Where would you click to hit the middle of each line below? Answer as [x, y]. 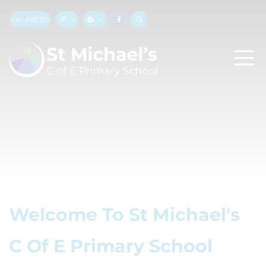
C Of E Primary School [111, 246]
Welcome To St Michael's [124, 215]
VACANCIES [30, 19]
